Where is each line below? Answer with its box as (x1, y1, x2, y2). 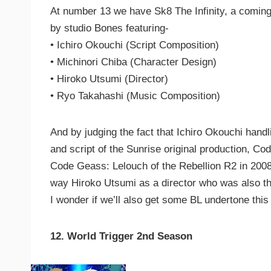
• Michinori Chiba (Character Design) (50, 56, 217, 68)
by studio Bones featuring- (50, 22, 169, 34)
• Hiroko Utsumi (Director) (50, 73, 168, 85)
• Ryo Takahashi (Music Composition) (50, 90, 220, 102)
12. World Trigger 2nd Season (50, 230, 192, 242)
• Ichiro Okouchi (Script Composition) (50, 39, 219, 51)
